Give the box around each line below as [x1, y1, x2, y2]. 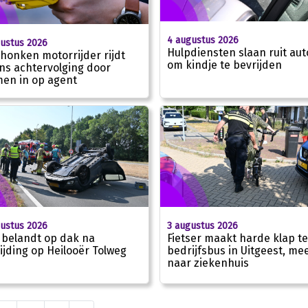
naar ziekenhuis [166, 256, 249, 269]
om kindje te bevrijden [166, 58, 282, 71]
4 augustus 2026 [166, 34, 239, 46]
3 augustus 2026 [166, 219, 238, 232]
